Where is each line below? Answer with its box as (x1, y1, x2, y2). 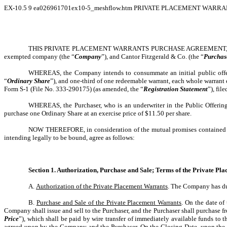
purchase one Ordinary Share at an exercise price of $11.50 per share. (4, 109, 192, 117)
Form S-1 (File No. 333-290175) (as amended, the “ (4, 85, 143, 93)
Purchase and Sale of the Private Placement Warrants (36, 199, 182, 206)
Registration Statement (143, 85, 208, 93)
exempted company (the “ (4, 53, 74, 60)
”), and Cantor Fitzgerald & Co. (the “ (101, 53, 204, 60)
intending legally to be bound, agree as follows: (4, 134, 135, 141)
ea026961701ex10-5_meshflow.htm (33, 4, 134, 12)
